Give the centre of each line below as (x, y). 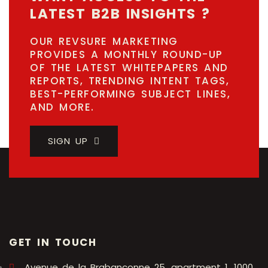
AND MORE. (62, 107)
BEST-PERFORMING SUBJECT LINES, (130, 94)
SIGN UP (68, 141)
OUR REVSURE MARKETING (104, 42)
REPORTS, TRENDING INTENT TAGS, (130, 81)
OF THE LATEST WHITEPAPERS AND (129, 68)
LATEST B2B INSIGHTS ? (120, 14)
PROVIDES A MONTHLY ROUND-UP (127, 55)
